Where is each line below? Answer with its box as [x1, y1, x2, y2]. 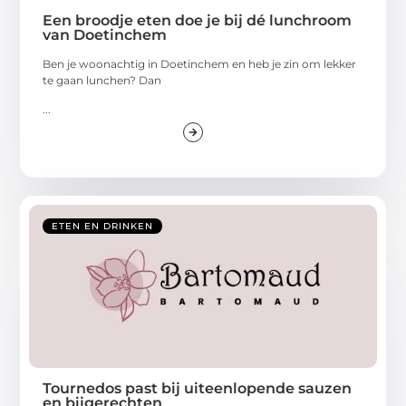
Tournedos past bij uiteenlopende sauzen [43, 380, 353, 398]
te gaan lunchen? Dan [43, 72, 162, 87]
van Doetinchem [43, 25, 168, 43]
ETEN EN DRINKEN [52, 220, 154, 233]
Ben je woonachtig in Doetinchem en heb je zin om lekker [43, 56, 357, 71]
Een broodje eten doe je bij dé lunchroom [43, 11, 353, 29]
